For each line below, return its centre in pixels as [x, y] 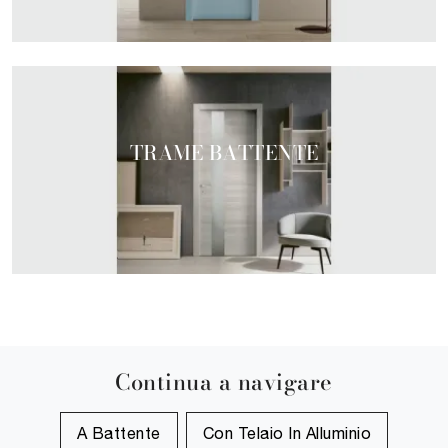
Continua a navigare [224, 383]
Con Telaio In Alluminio [287, 433]
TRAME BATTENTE [224, 152]
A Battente [118, 433]
